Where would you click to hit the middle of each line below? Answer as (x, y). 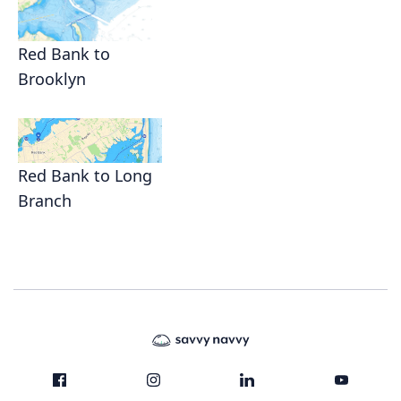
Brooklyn (52, 79)
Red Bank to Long (85, 175)
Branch (45, 200)
